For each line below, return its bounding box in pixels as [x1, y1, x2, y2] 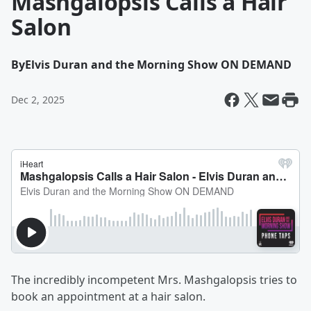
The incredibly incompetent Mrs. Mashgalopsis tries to [11, 272, 297, 287]
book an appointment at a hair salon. [11, 289, 205, 304]
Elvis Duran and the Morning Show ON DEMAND [25, 57, 292, 72]
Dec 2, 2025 [11, 93, 65, 106]
